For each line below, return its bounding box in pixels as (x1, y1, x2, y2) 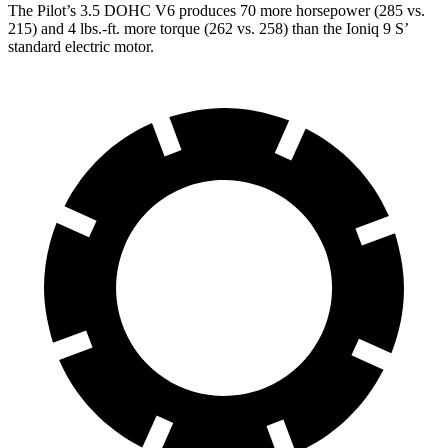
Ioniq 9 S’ (346, 20, 408, 38)
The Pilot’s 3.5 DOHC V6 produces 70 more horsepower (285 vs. (8, 2, 425, 20)
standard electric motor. (8, 38, 154, 56)
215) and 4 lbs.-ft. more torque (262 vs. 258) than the (8, 20, 346, 38)
